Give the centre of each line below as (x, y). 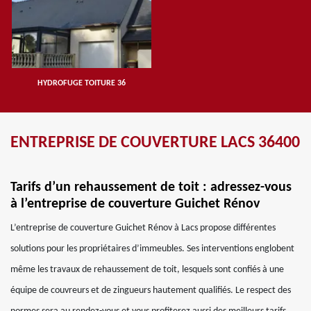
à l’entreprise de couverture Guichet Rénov (135, 204)
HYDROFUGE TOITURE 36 (81, 83)
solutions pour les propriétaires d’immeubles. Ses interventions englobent (152, 249)
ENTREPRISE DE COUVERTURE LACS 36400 (155, 143)
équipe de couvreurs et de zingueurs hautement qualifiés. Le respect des (151, 291)
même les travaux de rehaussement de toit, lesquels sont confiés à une (147, 270)
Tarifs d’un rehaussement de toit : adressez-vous (151, 187)
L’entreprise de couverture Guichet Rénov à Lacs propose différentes (143, 228)
